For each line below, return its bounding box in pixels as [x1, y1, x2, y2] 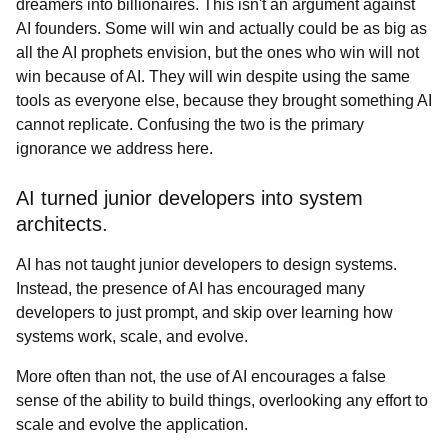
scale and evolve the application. [16, 416, 248, 433]
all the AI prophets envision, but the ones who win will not [16, 44, 419, 61]
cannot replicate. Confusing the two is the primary [16, 116, 364, 133]
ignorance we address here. [16, 140, 213, 157]
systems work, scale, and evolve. [16, 328, 248, 345]
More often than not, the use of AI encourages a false [16, 368, 386, 385]
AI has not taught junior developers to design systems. [16, 256, 397, 273]
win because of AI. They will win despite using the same [16, 68, 410, 85]
